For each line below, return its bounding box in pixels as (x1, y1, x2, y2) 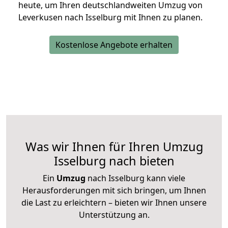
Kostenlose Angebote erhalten (55, 39, 173, 51)
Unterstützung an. (78, 209, 150, 221)
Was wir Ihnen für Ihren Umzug (25, 138, 203, 155)
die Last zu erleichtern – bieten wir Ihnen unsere (21, 197, 207, 209)
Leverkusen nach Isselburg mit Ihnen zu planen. (18, 12, 203, 23)
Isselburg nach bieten (53, 153, 175, 169)
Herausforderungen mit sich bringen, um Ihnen (22, 185, 206, 196)
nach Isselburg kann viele (85, 173, 185, 184)
